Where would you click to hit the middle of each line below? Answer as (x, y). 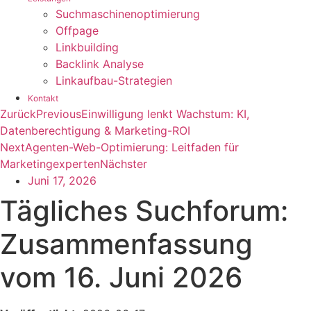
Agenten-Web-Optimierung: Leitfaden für (132, 147)
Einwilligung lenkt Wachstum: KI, (165, 114)
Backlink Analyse (100, 64)
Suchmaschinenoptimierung (128, 14)
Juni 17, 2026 (62, 180)
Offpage (77, 31)
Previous (59, 114)
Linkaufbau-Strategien (114, 81)
